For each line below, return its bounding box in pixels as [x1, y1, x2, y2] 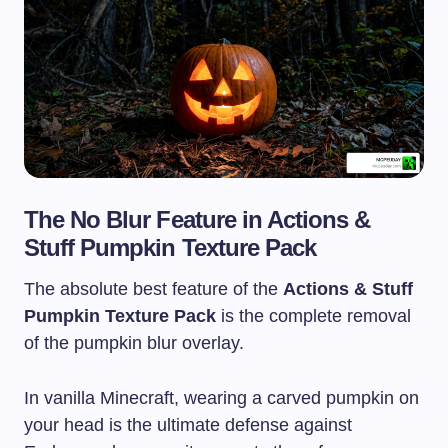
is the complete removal [216, 306, 411, 327]
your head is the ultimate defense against [24, 415, 352, 436]
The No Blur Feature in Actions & [24, 206, 371, 234]
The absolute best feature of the [24, 279, 283, 300]
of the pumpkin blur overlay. [24, 333, 244, 354]
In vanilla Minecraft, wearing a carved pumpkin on [24, 388, 419, 409]
